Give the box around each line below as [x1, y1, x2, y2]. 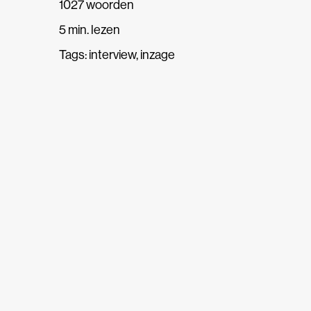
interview [89, 47, 137, 63]
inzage [140, 47, 176, 63]
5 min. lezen [59, 22, 121, 38]
